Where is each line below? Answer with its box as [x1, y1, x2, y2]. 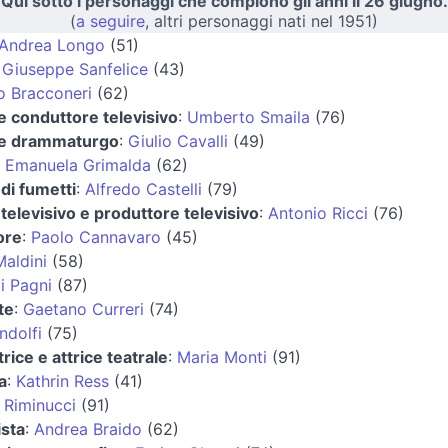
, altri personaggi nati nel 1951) [145, 10, 378, 31]
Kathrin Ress [15, 370, 109, 391]
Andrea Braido [33, 418, 142, 439]
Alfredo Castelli [84, 178, 202, 199]
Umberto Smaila [186, 106, 310, 127]
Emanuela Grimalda [4, 154, 151, 175]
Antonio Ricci [267, 202, 368, 223]
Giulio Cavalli [127, 130, 228, 151]
